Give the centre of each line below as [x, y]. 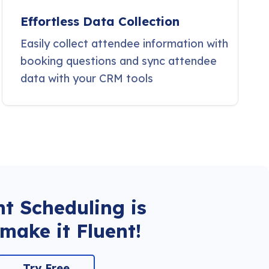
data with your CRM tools [87, 79]
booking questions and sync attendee [119, 61]
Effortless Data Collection [100, 22]
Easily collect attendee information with [124, 44]
